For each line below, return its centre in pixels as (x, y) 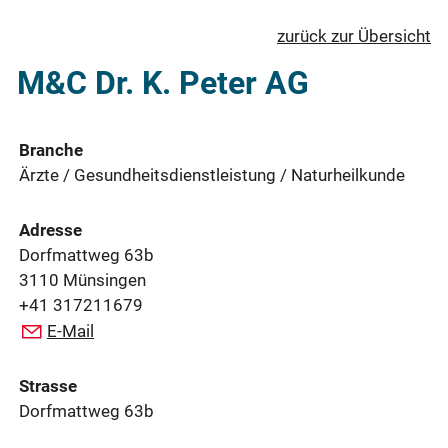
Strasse (48, 386)
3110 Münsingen (84, 280)
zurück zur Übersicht (354, 35)
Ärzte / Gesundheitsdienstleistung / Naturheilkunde (212, 175)
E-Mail (70, 331)
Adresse (50, 230)
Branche (51, 150)
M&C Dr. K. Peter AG (163, 82)
